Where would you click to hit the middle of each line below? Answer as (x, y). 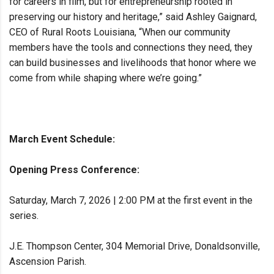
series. (24, 216)
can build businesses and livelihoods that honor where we (133, 63)
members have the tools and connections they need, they (131, 48)
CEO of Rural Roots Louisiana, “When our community (120, 32)
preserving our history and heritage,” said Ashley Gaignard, (133, 17)
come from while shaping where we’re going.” (106, 78)
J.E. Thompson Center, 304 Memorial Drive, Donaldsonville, (135, 246)
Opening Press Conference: (76, 170)
